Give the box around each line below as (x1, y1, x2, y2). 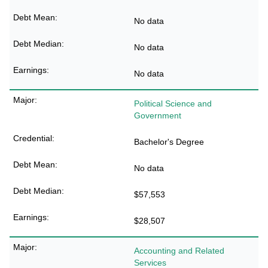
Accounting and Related (134, 246, 224, 255)
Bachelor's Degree (134, 137, 204, 147)
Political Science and (134, 99, 212, 108)
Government (134, 111, 181, 120)
